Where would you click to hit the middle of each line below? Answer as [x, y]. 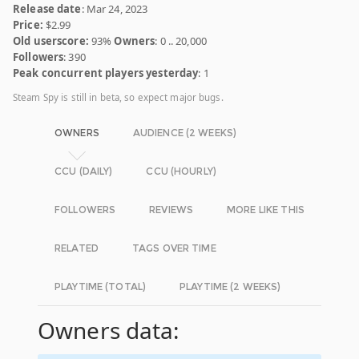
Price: [28, 25]
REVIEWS [171, 210]
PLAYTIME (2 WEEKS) [230, 287]
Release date [47, 9]
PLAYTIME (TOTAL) [101, 287]
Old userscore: [51, 41]
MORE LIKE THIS [266, 210]
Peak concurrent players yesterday [106, 73]
